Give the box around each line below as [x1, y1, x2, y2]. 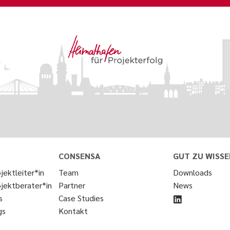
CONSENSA [59, 150, 101, 161]
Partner [59, 180, 86, 190]
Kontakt [59, 205, 88, 216]
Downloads [173, 167, 213, 178]
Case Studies [59, 193, 104, 203]
